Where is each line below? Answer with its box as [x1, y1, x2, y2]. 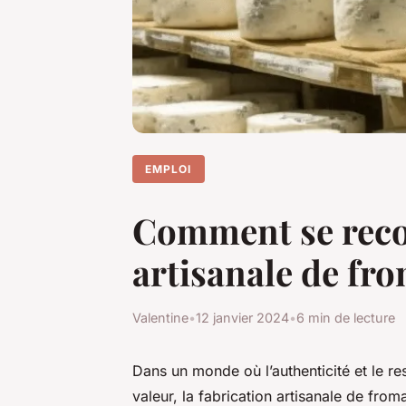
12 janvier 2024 [196, 309, 289, 325]
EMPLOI [145, 161, 192, 176]
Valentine [132, 309, 188, 325]
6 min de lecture [296, 309, 395, 325]
